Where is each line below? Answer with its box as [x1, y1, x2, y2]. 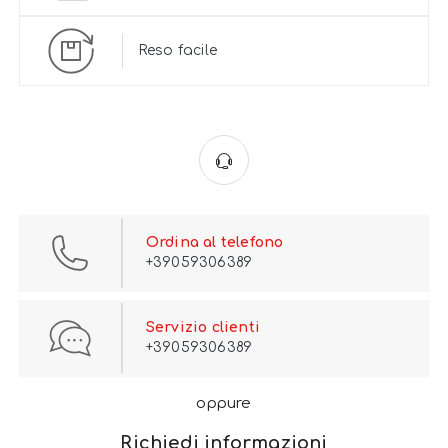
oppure [196, 395, 252, 413]
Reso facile [137, 43, 218, 59]
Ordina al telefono [145, 235, 284, 251]
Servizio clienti [145, 320, 261, 336]
